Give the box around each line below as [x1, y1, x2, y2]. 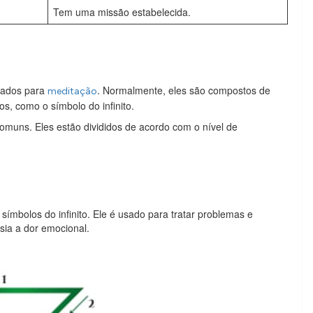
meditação [48, 85, 97, 97]
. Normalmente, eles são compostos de [97, 83, 270, 97]
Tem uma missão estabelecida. [53, 5, 191, 19]
